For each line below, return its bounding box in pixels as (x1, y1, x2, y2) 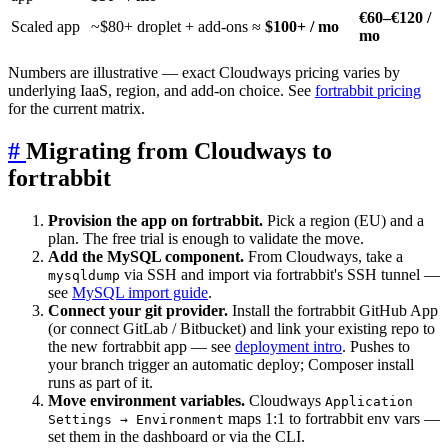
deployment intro (235, 338, 342, 356)
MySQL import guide (72, 284, 208, 302)
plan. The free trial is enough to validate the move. (48, 230, 364, 248)
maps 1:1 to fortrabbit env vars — (224, 410, 440, 428)
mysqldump (48, 268, 120, 284)
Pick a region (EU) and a (263, 212, 424, 230)
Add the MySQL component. (48, 248, 244, 266)
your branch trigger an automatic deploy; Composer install (48, 356, 414, 374)
